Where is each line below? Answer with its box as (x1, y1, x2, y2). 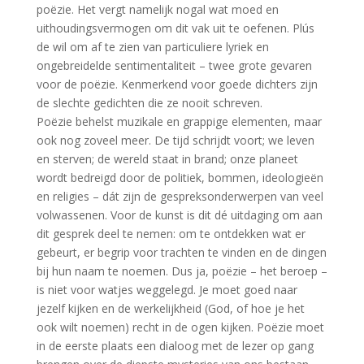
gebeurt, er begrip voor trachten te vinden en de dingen (36, 245, 327, 260)
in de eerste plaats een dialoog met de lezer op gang (36, 338, 314, 353)
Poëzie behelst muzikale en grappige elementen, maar (36, 114, 322, 129)
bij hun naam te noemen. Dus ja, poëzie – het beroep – (36, 263, 327, 279)
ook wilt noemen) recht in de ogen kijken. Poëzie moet (36, 319, 324, 335)
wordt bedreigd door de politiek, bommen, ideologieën (36, 170, 323, 185)
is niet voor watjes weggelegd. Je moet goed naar (36, 282, 297, 297)
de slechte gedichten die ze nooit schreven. (36, 95, 262, 110)
